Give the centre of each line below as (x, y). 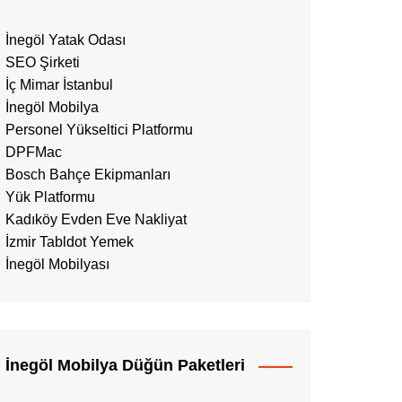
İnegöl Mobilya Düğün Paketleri (125, 365)
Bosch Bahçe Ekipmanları (88, 175)
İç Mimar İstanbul (59, 85)
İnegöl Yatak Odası (66, 40)
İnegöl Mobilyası (57, 264)
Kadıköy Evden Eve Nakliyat (96, 219)
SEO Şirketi (43, 62)
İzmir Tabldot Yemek (70, 242)
